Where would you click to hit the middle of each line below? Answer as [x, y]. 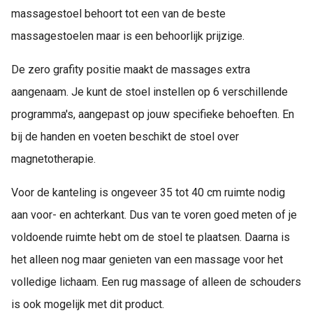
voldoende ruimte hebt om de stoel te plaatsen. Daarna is [151, 237]
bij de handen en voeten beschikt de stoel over [125, 136]
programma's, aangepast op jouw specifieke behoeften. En [153, 114]
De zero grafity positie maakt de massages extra [131, 69]
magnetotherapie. [53, 159]
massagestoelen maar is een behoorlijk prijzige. [128, 36]
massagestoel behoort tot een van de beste [118, 13]
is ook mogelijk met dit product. [88, 304]
